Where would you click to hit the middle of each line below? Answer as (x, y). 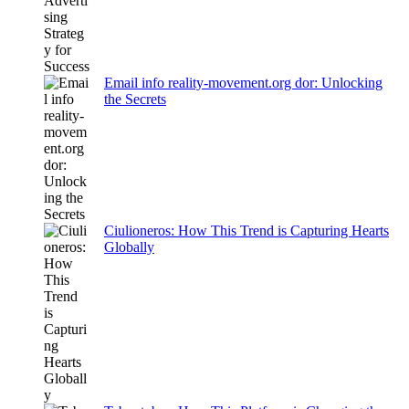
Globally (129, 247)
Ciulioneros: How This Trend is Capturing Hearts (246, 231)
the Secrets (135, 100)
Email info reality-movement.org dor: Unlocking (243, 83)
